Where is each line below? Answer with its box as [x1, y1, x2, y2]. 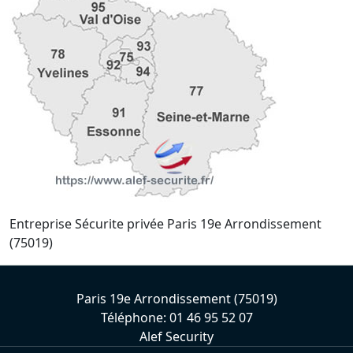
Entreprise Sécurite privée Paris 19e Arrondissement [9, 215, 321, 232]
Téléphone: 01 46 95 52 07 [100, 309, 253, 326]
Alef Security [139, 328, 214, 345]
